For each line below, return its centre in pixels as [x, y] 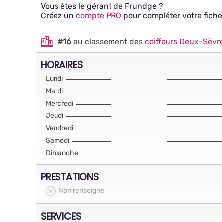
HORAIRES [62, 65]
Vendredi [59, 128]
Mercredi [59, 103]
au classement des [108, 41]
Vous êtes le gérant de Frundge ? [102, 6]
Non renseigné [81, 191]
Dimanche [62, 153]
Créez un [58, 16]
